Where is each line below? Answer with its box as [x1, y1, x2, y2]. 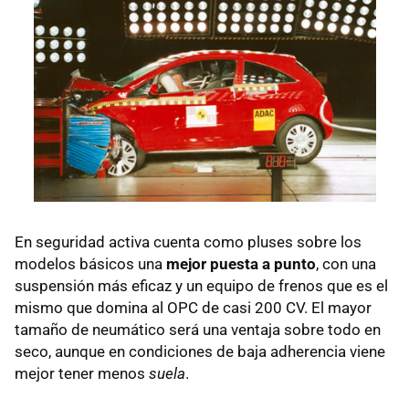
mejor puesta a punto [166, 255, 316, 274]
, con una [316, 255, 376, 274]
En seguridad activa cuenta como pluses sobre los [15, 233, 362, 252]
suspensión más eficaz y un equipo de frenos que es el [15, 277, 388, 296]
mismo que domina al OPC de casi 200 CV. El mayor [15, 299, 372, 318]
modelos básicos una [15, 255, 166, 274]
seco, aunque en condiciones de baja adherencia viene [15, 342, 385, 362]
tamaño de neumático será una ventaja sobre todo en [15, 320, 381, 340]
